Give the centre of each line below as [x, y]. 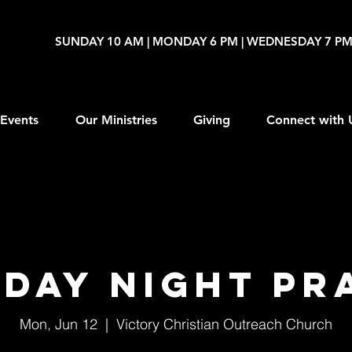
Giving [212, 120]
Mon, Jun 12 [59, 324]
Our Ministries [116, 120]
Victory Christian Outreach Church [224, 324]
